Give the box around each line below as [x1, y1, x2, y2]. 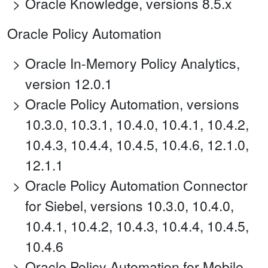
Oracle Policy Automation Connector [25, 175, 248, 196]
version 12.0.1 [25, 74, 112, 94]
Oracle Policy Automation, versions [25, 94, 239, 114]
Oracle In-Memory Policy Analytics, [25, 53, 240, 74]
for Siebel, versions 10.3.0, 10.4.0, [25, 196, 234, 216]
